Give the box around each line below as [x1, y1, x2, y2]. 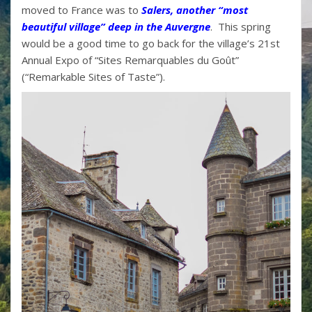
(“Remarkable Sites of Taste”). [22, 69, 176, 84]
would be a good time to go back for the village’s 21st [22, 36, 280, 50]
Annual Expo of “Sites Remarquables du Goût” [22, 52, 239, 67]
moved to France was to [22, 2, 141, 17]
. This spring [210, 19, 271, 33]
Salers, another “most [141, 2, 248, 17]
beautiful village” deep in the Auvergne [22, 19, 210, 33]
